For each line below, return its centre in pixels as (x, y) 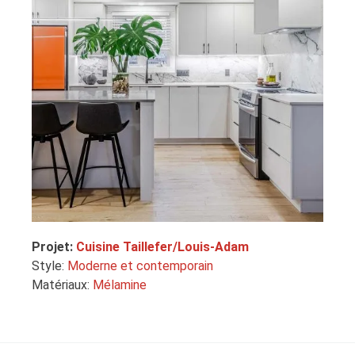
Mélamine (120, 285)
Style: (50, 266)
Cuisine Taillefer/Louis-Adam (162, 247)
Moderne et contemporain (140, 266)
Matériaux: (62, 285)
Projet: (54, 247)
